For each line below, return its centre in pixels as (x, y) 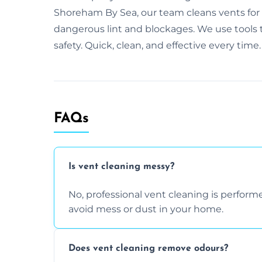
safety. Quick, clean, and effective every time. (157, 45)
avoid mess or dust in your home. (146, 209)
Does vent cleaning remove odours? (148, 249)
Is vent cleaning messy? (121, 167)
